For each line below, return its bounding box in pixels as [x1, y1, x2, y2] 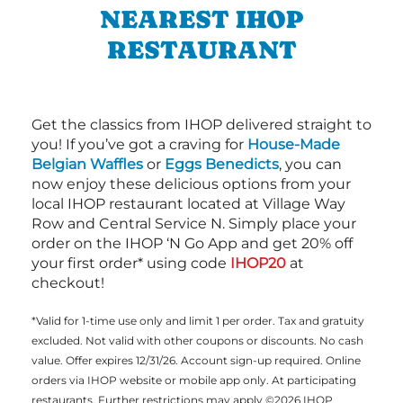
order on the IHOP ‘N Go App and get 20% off [31, 234, 353, 252]
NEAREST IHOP [100, 4, 303, 33]
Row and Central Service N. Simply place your [31, 214, 356, 232]
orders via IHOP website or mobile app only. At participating [31, 372, 356, 387]
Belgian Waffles [31, 155, 143, 173]
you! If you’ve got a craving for [31, 135, 247, 153]
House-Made [247, 135, 340, 153]
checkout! [31, 273, 104, 291]
